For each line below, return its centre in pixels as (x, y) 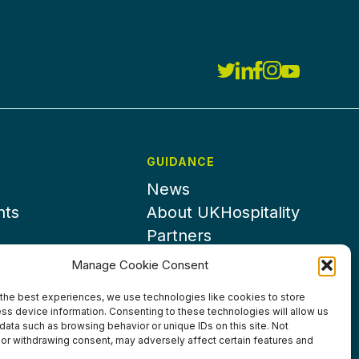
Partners (179, 236)
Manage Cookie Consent (140, 265)
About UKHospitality (224, 212)
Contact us (188, 259)
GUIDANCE (181, 161)
